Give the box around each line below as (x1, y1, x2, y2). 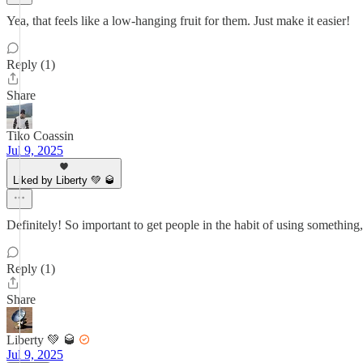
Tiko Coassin (6, 129, 74, 143)
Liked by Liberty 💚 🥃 (13, 174, 115, 186)
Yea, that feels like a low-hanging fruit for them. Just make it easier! (6, 14, 350, 28)
